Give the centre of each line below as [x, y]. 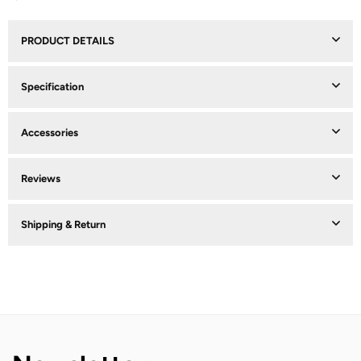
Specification [52, 86]
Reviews [41, 178]
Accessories [50, 132]
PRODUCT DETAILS [68, 40]
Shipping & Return [63, 224]
